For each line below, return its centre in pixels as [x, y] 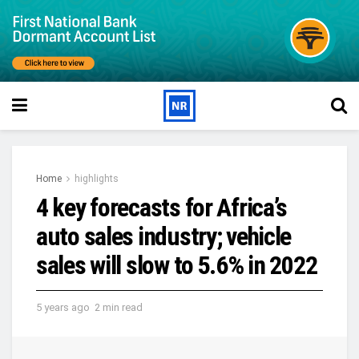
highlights [97, 179]
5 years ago [63, 307]
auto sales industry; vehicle [164, 237]
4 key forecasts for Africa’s [162, 208]
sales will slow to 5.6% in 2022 [177, 266]
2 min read [119, 307]
